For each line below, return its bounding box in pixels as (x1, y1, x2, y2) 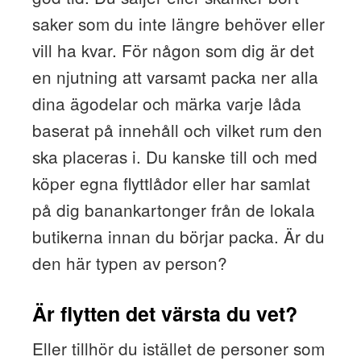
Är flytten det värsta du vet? (31, 299, 297, 329)
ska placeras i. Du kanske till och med (31, 144, 317, 169)
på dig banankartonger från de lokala (31, 197, 315, 222)
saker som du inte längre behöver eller (31, 11, 325, 36)
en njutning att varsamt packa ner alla (31, 64, 318, 89)
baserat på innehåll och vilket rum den (31, 118, 322, 143)
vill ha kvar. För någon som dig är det (31, 38, 314, 63)
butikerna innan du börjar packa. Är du (31, 224, 325, 249)
